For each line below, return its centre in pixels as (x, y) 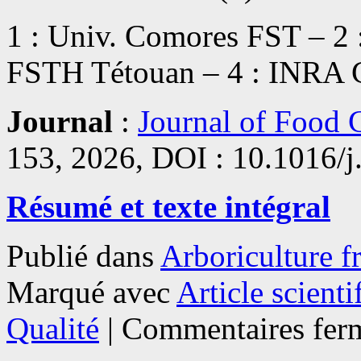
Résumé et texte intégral (168, 206)
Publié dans (80, 255)
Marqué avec (88, 292)
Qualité (53, 328)
